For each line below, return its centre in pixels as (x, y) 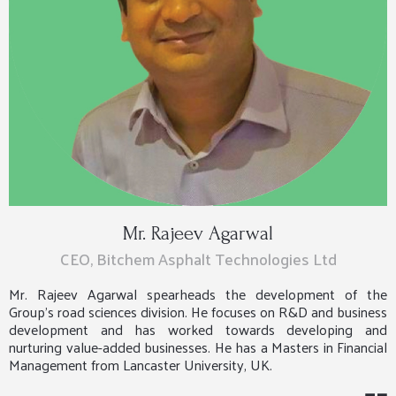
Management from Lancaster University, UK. (141, 365)
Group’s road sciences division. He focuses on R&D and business (198, 312)
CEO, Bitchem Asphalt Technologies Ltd (198, 259)
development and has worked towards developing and (198, 330)
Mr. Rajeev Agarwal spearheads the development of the (198, 294)
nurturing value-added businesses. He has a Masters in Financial (198, 347)
